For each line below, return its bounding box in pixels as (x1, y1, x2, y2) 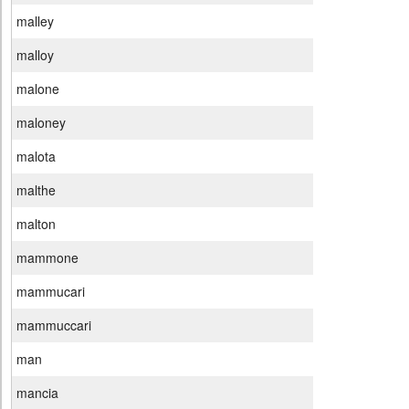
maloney (16, 113, 66, 132)
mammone (16, 248, 79, 267)
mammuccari (16, 316, 91, 335)
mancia (16, 383, 58, 403)
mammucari (16, 282, 85, 301)
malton (16, 215, 56, 234)
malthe (16, 181, 56, 200)
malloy (16, 46, 54, 65)
